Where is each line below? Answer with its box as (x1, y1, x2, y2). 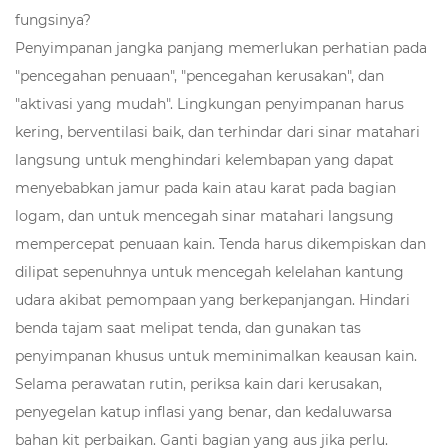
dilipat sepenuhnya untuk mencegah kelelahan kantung (15, 262, 404, 281)
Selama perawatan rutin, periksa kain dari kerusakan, (15, 374, 382, 393)
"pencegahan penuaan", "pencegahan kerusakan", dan (15, 66, 384, 85)
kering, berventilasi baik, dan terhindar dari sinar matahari (15, 122, 420, 141)
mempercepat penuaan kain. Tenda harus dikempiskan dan (15, 234, 426, 253)
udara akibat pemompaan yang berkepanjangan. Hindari (15, 290, 410, 309)
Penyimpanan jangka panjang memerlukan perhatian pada (15, 38, 427, 57)
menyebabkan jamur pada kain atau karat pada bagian (15, 178, 396, 197)
